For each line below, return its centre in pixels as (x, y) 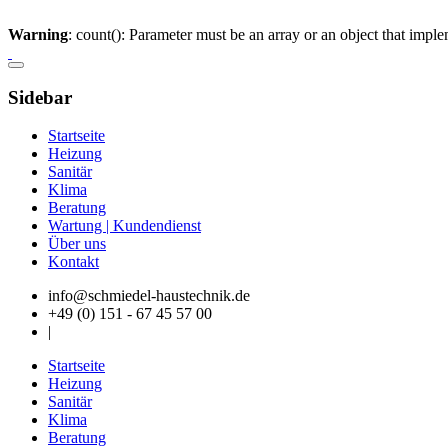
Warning (38, 34)
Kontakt (73, 262)
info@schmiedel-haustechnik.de (149, 296)
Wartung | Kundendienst (124, 226)
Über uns (77, 244)
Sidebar (40, 97)
